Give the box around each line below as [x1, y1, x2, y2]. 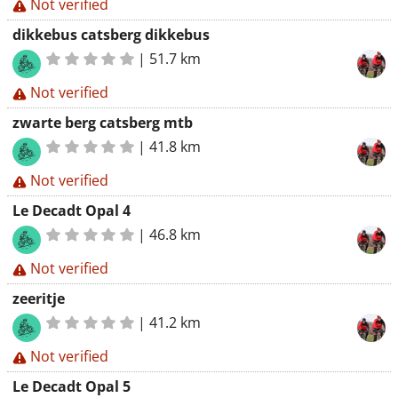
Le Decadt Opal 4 [12, 201, 131, 220]
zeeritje [12, 289, 65, 308]
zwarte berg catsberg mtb [12, 113, 193, 132]
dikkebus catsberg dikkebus [12, 25, 210, 44]
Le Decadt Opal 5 [12, 377, 131, 396]
